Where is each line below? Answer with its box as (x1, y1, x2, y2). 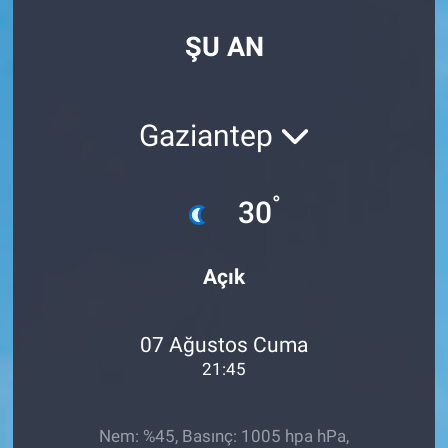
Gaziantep (138, 117, 280, 153)
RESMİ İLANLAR (53, 77, 181, 97)
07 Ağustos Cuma (140, 331, 308, 357)
